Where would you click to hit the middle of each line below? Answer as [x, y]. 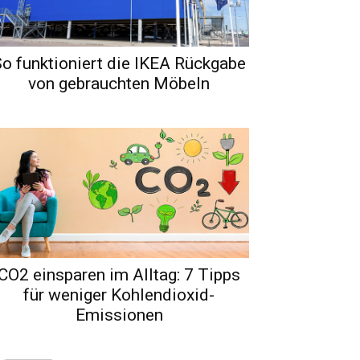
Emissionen [119, 315]
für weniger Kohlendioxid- [119, 295]
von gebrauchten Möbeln [119, 83]
